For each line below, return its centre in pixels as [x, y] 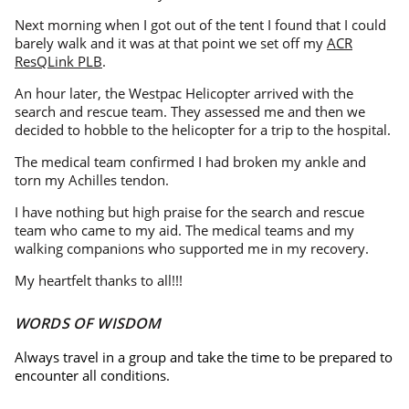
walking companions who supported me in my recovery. [192, 248]
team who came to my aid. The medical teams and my [184, 230]
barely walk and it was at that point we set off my [171, 42]
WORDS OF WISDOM [88, 323]
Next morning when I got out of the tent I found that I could [200, 24]
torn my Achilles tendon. [92, 179]
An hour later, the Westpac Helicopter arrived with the [184, 93]
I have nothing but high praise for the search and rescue [189, 211]
